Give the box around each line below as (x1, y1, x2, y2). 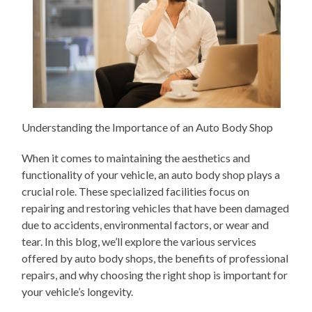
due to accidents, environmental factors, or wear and (22, 217, 270, 231)
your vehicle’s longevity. (22, 284, 134, 298)
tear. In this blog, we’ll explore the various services (22, 234, 257, 248)
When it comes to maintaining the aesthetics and (22, 150, 251, 164)
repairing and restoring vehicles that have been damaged (22, 201, 290, 214)
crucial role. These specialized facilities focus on (22, 184, 250, 198)
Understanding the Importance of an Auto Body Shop (22, 120, 274, 134)
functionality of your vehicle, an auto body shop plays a (22, 167, 281, 181)
